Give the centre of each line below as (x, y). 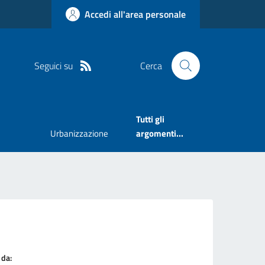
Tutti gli (151, 119)
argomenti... (160, 134)
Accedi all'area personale (135, 14)
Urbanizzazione (79, 134)
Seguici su (53, 65)
